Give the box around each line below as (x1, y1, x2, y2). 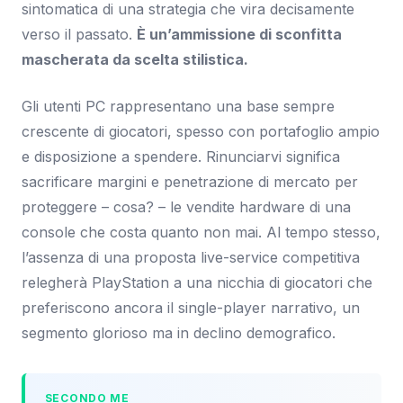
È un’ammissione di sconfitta (137, 24, 342, 43)
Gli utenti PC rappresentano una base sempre (22, 96, 335, 115)
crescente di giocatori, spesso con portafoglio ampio (22, 121, 380, 140)
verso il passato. (22, 24, 137, 43)
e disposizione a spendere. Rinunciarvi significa (22, 147, 340, 166)
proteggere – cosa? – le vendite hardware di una (22, 197, 351, 216)
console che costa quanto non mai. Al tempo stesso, (22, 222, 381, 241)
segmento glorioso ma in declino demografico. (22, 323, 336, 342)
